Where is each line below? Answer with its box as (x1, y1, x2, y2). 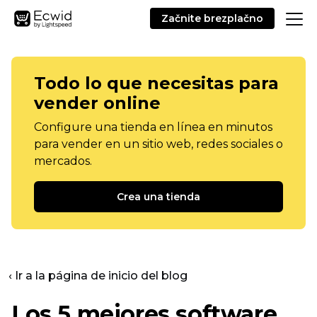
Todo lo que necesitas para (34, 73, 279, 93)
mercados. (34, 154, 92, 168)
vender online (34, 93, 161, 113)
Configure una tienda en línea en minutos (34, 120, 272, 134)
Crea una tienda (117, 190, 200, 203)
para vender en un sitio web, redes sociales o (34, 137, 283, 151)
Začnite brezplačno (161, 12, 263, 25)
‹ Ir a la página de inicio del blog (8, 269, 188, 282)
